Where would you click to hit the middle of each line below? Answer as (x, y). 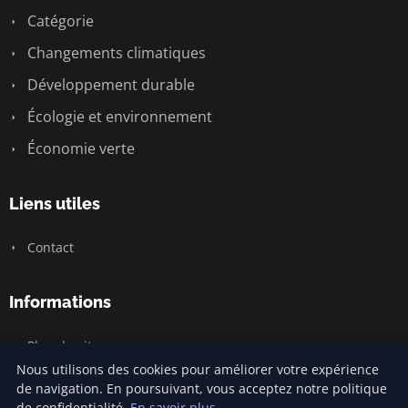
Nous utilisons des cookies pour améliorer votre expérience (198, 369)
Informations (60, 301)
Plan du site (61, 345)
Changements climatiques (115, 52)
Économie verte (79, 148)
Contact (49, 247)
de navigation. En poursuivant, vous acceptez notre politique (202, 388)
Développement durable (109, 84)
